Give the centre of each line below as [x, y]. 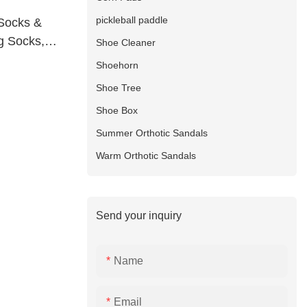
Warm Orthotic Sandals [146, 155]
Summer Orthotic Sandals [152, 133]
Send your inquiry [139, 215]
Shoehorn [118, 65]
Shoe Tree [119, 87]
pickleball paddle [132, 20]
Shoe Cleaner [126, 42]
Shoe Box [117, 110]
